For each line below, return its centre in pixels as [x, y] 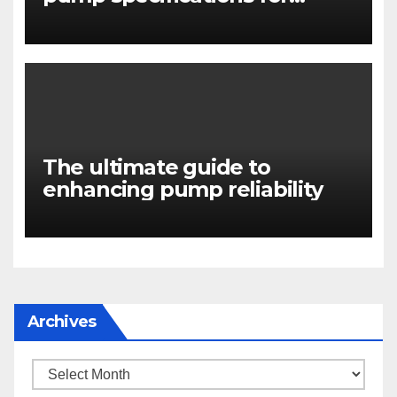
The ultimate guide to [156, 167]
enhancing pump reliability [182, 189]
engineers [95, 18]
